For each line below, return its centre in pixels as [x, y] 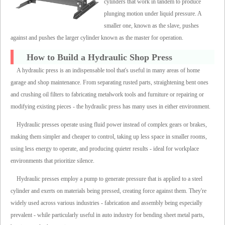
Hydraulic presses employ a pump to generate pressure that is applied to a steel [109, 179]
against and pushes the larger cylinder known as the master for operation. [97, 37]
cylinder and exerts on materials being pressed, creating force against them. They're [108, 191]
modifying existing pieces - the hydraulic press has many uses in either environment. [110, 107]
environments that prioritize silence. [52, 161]
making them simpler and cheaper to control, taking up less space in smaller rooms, [109, 137]
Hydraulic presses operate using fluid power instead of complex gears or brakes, [112, 125]
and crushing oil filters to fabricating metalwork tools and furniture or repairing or [107, 95]
